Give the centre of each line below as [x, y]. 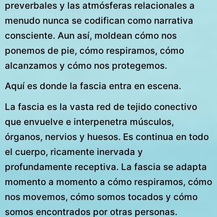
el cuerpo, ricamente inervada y [74, 152]
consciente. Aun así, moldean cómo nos [91, 36]
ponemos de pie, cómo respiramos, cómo [94, 51]
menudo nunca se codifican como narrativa [99, 21]
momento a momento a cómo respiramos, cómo [108, 182]
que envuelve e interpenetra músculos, [89, 122]
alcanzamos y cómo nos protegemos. [86, 66]
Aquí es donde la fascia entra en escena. [93, 86]
